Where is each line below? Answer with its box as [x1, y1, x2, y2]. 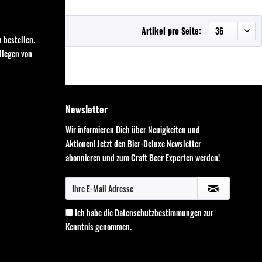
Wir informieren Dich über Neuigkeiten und [65, 123, 200, 136]
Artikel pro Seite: [142, 24, 201, 37]
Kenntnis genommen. [65, 220, 132, 233]
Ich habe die [74, 206, 115, 219]
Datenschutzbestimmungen [114, 206, 202, 219]
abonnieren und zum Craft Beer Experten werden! [65, 151, 220, 164]
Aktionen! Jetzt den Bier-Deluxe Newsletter [65, 137, 201, 150]
